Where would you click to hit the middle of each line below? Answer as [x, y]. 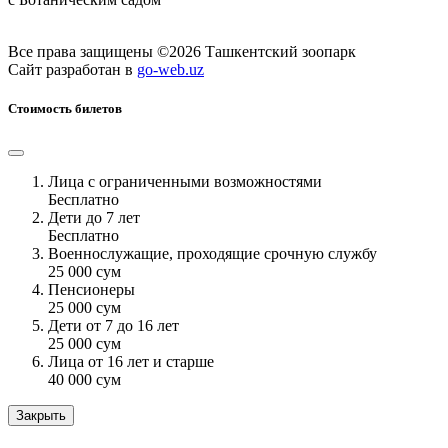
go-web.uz [170, 69]
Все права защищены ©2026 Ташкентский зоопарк [182, 51]
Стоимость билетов [65, 108]
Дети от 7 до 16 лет [113, 326]
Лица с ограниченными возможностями [185, 182]
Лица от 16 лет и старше [131, 362]
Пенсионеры [91, 290]
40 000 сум [84, 380]
